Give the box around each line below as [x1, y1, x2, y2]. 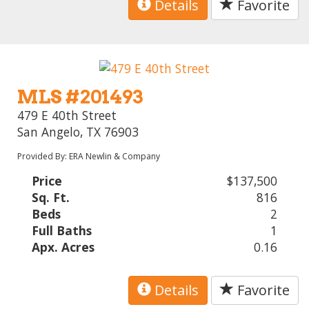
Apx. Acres [32, 238, 95, 255]
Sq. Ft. [32, 188, 70, 206]
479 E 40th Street [17, 106, 117, 123]
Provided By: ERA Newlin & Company [17, 150, 161, 162]
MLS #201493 [17, 85, 143, 108]
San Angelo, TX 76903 [17, 123, 139, 140]
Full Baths [32, 221, 92, 239]
